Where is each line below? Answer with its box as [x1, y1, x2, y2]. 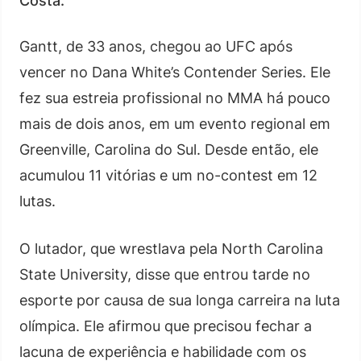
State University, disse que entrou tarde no [19, 266, 310, 283]
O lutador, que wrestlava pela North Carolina [19, 240, 323, 257]
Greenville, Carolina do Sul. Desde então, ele [19, 141, 318, 158]
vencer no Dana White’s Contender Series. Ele [19, 64, 330, 81]
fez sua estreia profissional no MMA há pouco [19, 89, 330, 106]
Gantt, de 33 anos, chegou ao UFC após [19, 38, 293, 55]
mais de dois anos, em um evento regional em [19, 115, 330, 132]
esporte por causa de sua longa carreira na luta [19, 292, 340, 309]
